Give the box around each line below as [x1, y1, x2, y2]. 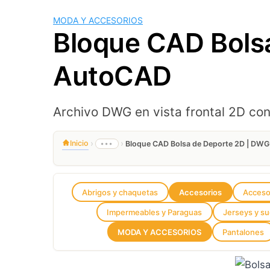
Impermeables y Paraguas [107, 207, 202, 217]
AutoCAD [53, 60, 172, 92]
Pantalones [222, 227, 265, 237]
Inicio [70, 139, 89, 148]
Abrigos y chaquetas [82, 187, 159, 197]
